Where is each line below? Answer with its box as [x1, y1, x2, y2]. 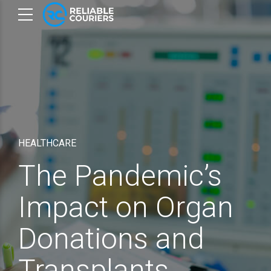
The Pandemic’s [18, 158, 222, 193]
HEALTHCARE [18, 137, 76, 149]
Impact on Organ [18, 190, 233, 224]
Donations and [18, 221, 204, 256]
